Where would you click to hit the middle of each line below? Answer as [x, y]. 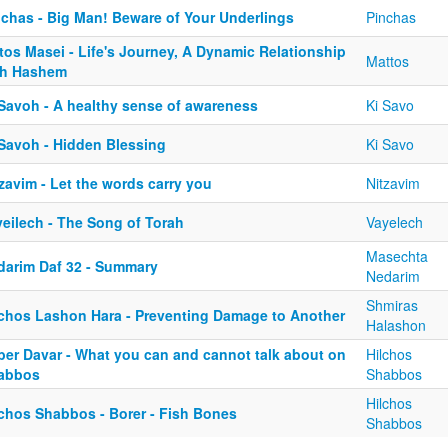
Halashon [396, 325]
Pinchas [391, 17]
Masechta [397, 256]
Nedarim [393, 276]
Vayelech [394, 222]
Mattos [387, 61]
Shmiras [392, 305]
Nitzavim [393, 183]
